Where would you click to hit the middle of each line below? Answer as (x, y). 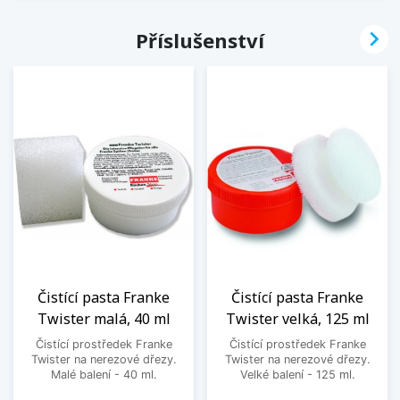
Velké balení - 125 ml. (297, 375)
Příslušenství (200, 40)
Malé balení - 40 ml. (104, 375)
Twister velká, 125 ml (297, 319)
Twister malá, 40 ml (104, 319)
